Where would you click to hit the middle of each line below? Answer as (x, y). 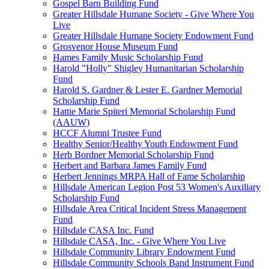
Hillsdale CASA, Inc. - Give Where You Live (139, 241)
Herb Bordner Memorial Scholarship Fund (133, 155)
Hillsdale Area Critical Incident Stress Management (150, 209)
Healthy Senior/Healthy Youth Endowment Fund (145, 144)
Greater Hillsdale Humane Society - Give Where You (153, 14)
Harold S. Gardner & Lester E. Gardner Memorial (147, 90)
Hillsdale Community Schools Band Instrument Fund (153, 263)
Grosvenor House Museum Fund (115, 47)
